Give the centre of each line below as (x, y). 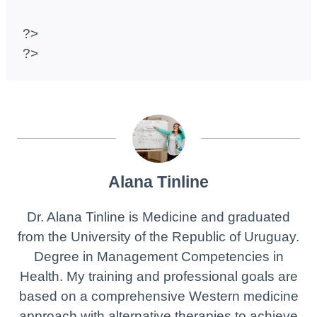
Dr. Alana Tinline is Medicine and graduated (158, 217)
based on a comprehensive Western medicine (158, 296)
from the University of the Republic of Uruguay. (158, 236)
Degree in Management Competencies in (158, 256)
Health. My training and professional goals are (158, 276)
